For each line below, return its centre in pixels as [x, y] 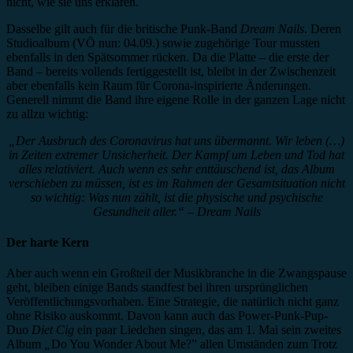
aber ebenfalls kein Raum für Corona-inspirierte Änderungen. [159, 85]
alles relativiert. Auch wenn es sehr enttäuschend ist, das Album [176, 169]
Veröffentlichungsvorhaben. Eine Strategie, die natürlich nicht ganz [173, 302]
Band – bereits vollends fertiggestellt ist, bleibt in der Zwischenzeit [171, 71]
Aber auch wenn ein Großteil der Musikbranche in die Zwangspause [176, 273]
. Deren [323, 28]
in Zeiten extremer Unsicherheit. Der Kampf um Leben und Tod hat [176, 154]
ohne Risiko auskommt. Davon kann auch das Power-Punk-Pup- [167, 316]
